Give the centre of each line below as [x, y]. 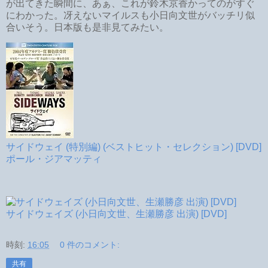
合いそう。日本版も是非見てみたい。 [87, 27]
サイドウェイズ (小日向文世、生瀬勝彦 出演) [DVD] [116, 214]
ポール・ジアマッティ [54, 159]
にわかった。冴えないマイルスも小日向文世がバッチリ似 [130, 15]
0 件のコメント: [90, 245]
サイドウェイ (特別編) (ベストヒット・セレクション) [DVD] [134, 147]
